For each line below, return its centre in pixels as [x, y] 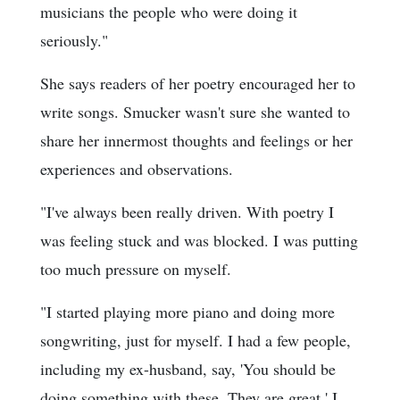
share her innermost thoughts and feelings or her [196, 141]
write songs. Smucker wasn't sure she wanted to [195, 112]
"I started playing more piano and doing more [187, 312]
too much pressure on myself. [136, 269]
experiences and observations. [137, 169]
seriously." [74, 41]
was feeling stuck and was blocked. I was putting [199, 241]
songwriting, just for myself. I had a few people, [196, 341]
